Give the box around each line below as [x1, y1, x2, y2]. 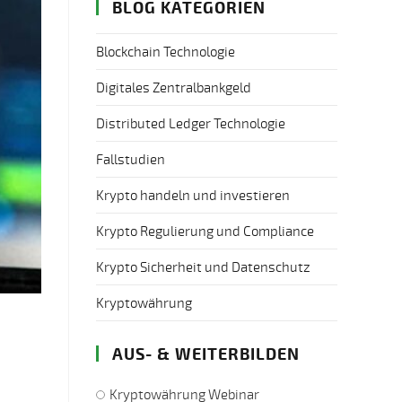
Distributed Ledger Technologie [96, 115, 285, 132]
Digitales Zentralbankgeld [96, 79, 251, 96]
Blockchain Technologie [96, 43, 235, 60]
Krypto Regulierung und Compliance [96, 223, 314, 240]
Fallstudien [96, 151, 165, 168]
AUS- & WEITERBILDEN [112, 342, 300, 365]
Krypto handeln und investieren [96, 187, 290, 204]
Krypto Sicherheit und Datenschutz [96, 258, 310, 275]
